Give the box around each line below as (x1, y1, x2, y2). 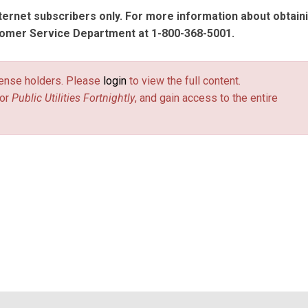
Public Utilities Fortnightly (12, 91, 135, 104)
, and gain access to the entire (135, 91, 278, 104)
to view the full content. (126, 74, 241, 87)
